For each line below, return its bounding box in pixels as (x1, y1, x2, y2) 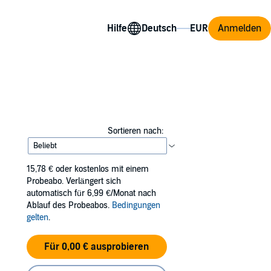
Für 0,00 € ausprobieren (44, 241, 149, 253)
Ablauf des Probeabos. (27, 200, 112, 211)
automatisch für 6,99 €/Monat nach (27, 188, 156, 198)
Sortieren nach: (107, 126, 163, 136)
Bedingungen (112, 200, 160, 211)
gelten (27, 212, 48, 223)
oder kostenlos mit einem (56, 164, 149, 174)
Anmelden (218, 22, 261, 34)
